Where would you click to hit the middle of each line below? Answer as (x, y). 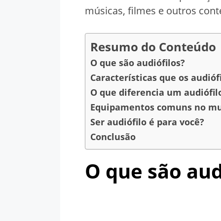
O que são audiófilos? (138, 62)
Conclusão (113, 136)
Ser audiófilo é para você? (147, 122)
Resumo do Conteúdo (153, 46)
